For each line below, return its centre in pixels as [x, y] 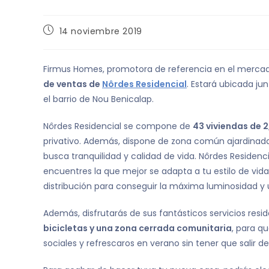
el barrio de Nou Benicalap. [98, 99]
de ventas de [73, 84]
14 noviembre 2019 [101, 32]
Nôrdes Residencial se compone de [118, 126]
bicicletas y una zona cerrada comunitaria [138, 228]
